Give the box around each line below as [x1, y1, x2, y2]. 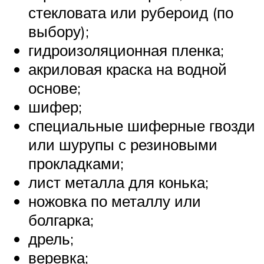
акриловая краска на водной [28, 59, 227, 78]
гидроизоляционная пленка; [28, 40, 224, 60]
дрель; [28, 229, 74, 248]
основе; [28, 78, 81, 97]
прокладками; [28, 153, 124, 173]
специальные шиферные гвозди [28, 115, 255, 135]
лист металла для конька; [28, 172, 209, 192]
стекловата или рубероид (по [28, 2, 233, 22]
